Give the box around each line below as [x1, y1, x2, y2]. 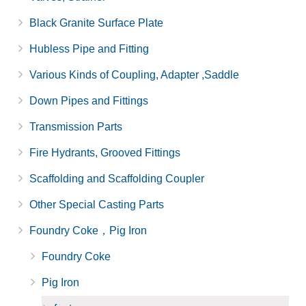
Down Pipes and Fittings [29, 94, 148, 107]
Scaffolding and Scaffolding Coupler [29, 172, 204, 184]
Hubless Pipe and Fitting [29, 42, 149, 55]
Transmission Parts [29, 120, 122, 133]
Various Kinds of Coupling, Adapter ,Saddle [29, 68, 239, 81]
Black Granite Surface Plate [29, 16, 163, 29]
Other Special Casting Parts [29, 198, 164, 210]
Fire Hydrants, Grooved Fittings [29, 146, 180, 158]
